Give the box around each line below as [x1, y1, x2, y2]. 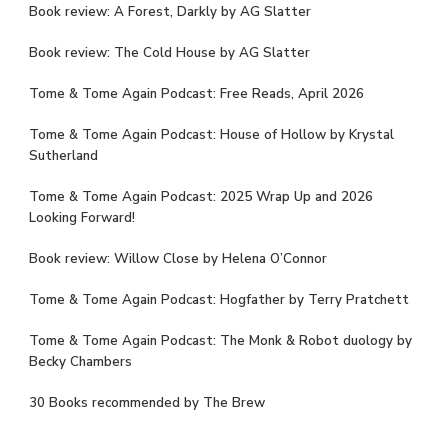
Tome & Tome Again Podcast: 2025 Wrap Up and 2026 [29, 187, 373, 206]
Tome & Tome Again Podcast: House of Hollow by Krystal [29, 125, 394, 144]
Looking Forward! [29, 208, 135, 227]
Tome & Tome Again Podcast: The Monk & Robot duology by [29, 331, 412, 350]
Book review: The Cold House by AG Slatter [29, 43, 310, 62]
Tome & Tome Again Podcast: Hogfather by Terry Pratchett [29, 290, 409, 309]
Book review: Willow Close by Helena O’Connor [29, 249, 327, 268]
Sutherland [29, 146, 98, 165]
